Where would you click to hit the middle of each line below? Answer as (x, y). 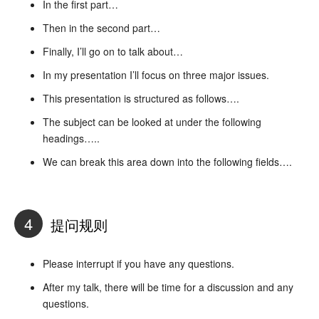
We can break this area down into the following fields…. (167, 161)
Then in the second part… (101, 27)
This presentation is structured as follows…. (141, 98)
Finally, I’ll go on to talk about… (113, 51)
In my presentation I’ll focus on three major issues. (156, 74)
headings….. (71, 138)
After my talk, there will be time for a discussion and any (168, 287)
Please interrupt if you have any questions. (138, 263)
